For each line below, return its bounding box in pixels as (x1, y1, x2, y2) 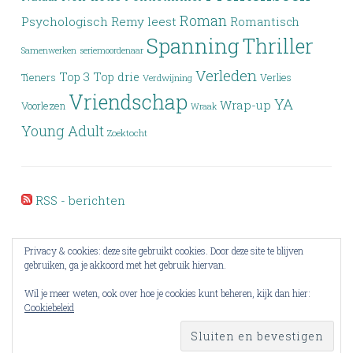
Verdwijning (143, 72, 192, 84)
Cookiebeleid (24, 301, 74, 314)
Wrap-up (220, 97, 271, 113)
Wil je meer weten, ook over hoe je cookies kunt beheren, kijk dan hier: (24, 287, 310, 299)
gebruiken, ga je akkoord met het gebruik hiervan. (24, 258, 226, 271)
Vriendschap (69, 88, 188, 116)
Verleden (195, 65, 257, 86)
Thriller (243, 32, 314, 60)
